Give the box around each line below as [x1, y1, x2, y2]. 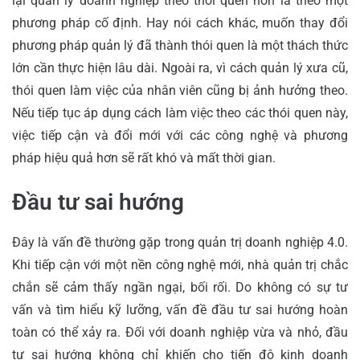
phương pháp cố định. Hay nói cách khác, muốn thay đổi [12, 14, 348, 31]
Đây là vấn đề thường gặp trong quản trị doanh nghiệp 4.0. [12, 234, 348, 250]
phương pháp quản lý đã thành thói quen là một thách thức [12, 37, 348, 53]
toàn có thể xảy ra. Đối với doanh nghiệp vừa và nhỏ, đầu [12, 324, 348, 340]
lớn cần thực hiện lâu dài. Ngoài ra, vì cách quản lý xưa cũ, [12, 59, 348, 76]
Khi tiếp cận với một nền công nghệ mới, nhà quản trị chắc [12, 256, 348, 272]
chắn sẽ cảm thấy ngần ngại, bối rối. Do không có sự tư [12, 279, 348, 295]
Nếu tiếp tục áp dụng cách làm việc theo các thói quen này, [12, 104, 348, 121]
